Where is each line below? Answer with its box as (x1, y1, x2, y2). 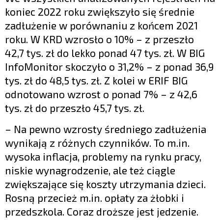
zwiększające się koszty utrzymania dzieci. (5, 178, 206, 191)
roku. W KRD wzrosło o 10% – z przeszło (5, 33, 194, 46)
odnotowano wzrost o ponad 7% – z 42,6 (5, 88, 197, 101)
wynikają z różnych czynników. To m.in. (5, 137, 190, 149)
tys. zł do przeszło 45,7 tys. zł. (5, 102, 144, 114)
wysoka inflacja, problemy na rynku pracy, (5, 150, 201, 163)
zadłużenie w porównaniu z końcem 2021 (5, 19, 198, 32)
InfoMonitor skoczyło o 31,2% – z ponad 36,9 (5, 60, 214, 73)
